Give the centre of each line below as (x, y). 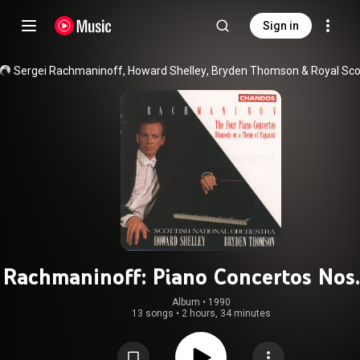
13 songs (152, 313)
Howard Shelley (168, 71)
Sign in (281, 26)
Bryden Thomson (256, 71)
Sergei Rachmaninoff (69, 71)
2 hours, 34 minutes (226, 313)
